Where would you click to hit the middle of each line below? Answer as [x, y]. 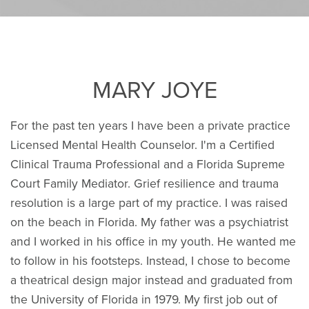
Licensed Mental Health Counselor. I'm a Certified [142, 145]
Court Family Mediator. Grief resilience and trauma [144, 183]
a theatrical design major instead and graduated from [151, 280]
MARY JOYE [154, 90]
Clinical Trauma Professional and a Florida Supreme [148, 164]
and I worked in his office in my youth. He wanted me [153, 241]
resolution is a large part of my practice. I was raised [149, 203]
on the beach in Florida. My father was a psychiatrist [149, 222]
